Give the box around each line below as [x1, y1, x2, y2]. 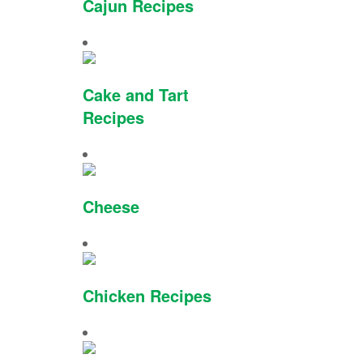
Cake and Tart [83, 83, 189, 106]
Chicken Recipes [83, 284, 211, 307]
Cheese [83, 194, 139, 218]
